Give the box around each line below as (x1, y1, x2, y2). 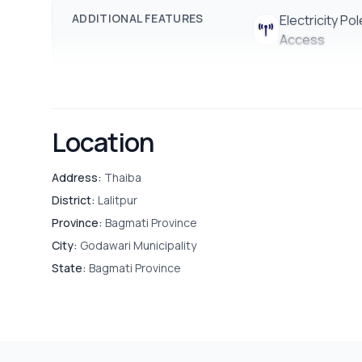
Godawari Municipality (78, 238, 196, 254)
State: (52, 260, 86, 276)
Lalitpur (95, 192, 137, 208)
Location (52, 124, 154, 161)
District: (52, 192, 95, 208)
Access (279, 31, 325, 49)
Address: (52, 170, 102, 186)
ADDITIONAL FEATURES (72, 11, 204, 27)
